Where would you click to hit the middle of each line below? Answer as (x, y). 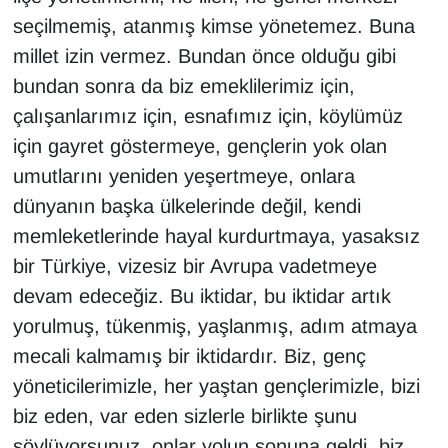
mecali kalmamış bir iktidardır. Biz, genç (189, 356)
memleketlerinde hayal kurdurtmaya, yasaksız (216, 236)
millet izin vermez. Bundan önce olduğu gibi (204, 56)
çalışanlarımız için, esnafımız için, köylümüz (207, 116)
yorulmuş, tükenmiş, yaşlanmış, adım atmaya (214, 326)
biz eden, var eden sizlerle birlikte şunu (184, 416)
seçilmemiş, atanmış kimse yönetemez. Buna (213, 26)
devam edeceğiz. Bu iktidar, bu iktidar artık (201, 296)
